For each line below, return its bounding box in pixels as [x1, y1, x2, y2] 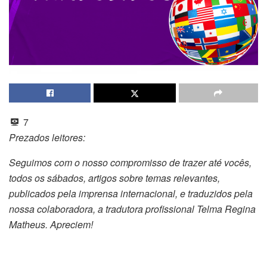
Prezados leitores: [9, 130, 85, 144]
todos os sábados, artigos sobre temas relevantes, [9, 170, 220, 185]
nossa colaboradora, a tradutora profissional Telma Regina [9, 201, 256, 216]
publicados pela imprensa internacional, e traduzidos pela [9, 186, 253, 200]
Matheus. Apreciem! [9, 217, 93, 231]
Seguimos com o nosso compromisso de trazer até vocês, [9, 155, 252, 169]
